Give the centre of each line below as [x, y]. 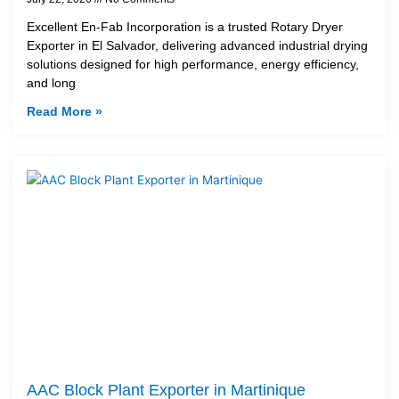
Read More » [65, 111]
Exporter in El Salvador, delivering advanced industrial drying [197, 45]
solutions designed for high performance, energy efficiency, [193, 64]
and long [51, 82]
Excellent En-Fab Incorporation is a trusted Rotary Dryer [185, 26]
